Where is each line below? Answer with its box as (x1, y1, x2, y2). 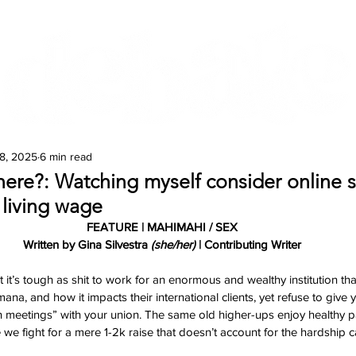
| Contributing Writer (195, 238, 301, 251)
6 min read (40, 149, 92, 163)
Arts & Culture (236, 133, 353, 156)
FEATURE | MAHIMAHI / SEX (87, 220, 238, 234)
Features (6, 133, 80, 156)
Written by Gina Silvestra (23, 238, 151, 251)
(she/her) (151, 238, 195, 251)
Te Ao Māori (109, 133, 207, 156)
